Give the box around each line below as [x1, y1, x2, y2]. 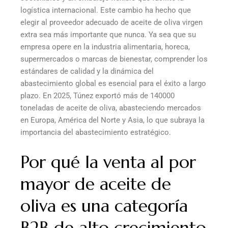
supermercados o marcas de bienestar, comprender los [20, 54, 208, 64]
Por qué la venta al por [20, 151, 196, 174]
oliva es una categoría [20, 195, 188, 217]
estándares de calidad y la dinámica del [20, 67, 154, 76]
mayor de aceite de [20, 173, 171, 195]
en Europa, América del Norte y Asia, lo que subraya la [20, 116, 205, 125]
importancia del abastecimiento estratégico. [20, 128, 171, 137]
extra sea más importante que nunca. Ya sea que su [20, 30, 196, 40]
